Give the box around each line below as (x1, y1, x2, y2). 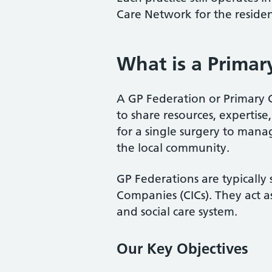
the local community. (117, 140, 229, 155)
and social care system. (117, 204, 237, 219)
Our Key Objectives (117, 239, 248, 257)
